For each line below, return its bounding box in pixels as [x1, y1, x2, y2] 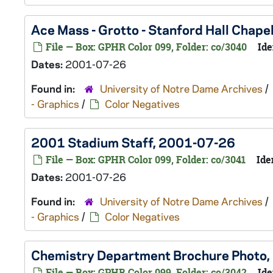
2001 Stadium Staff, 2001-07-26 [31, 133, 235, 151]
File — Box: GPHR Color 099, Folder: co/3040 [43, 40, 247, 54]
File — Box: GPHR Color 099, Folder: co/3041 [43, 153, 246, 166]
